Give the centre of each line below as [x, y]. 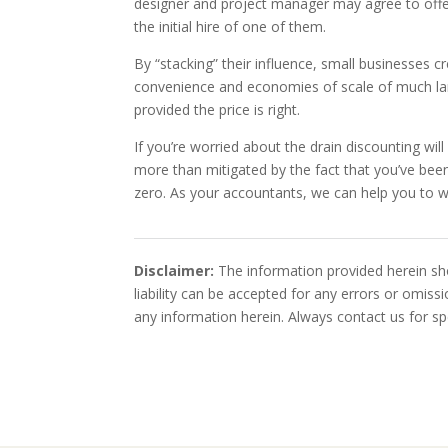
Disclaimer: [174, 270]
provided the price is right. [217, 109]
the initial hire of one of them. [230, 26]
